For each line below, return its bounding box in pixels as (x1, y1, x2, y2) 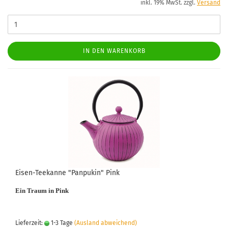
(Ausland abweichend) (74, 219, 137, 226)
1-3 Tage (49, 219, 73, 226)
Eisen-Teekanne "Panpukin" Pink (15, 168, 120, 177)
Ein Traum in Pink (15, 187, 69, 194)
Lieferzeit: (15, 219, 44, 226)
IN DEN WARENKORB (82, 47, 146, 54)
